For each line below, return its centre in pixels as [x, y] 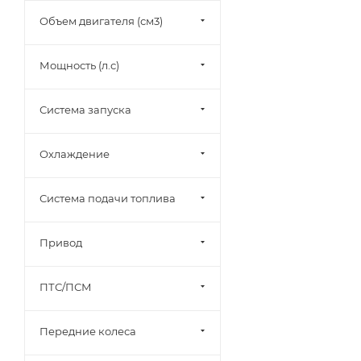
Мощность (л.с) [79, 65]
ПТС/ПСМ [66, 287]
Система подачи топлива [108, 198]
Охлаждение [75, 154]
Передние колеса [88, 331]
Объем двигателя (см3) [101, 21]
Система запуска [85, 110]
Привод [61, 243]
